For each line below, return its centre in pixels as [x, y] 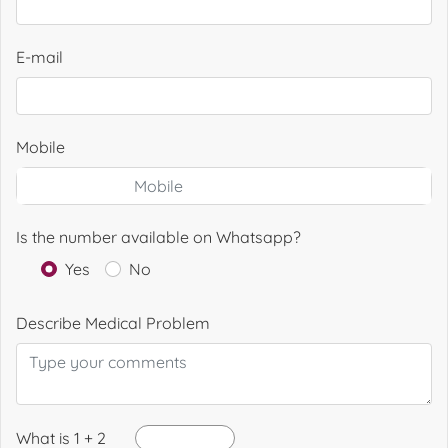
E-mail [39, 57]
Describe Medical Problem [113, 323]
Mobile [40, 147]
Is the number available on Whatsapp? [158, 237]
